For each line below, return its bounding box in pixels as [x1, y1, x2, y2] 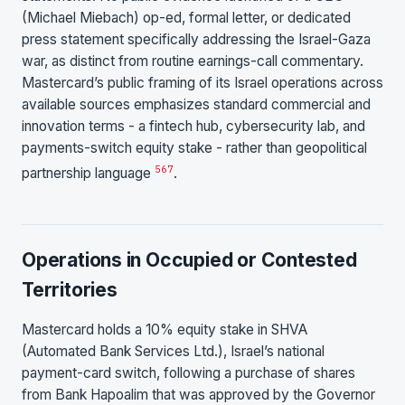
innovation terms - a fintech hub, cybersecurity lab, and [22, 118, 365, 136]
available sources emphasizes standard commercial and [22, 96, 371, 114]
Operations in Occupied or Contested [22, 249, 357, 272]
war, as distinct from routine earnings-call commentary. [22, 52, 363, 71]
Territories [22, 278, 118, 302]
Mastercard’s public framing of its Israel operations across [22, 74, 383, 92]
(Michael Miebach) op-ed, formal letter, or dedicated [22, 9, 351, 27]
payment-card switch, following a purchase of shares [22, 363, 355, 381]
